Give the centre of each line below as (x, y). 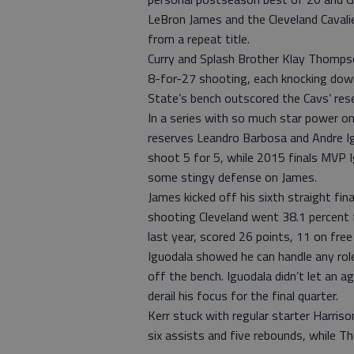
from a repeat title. (199, 39)
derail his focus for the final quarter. (243, 296)
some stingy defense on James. (232, 177)
